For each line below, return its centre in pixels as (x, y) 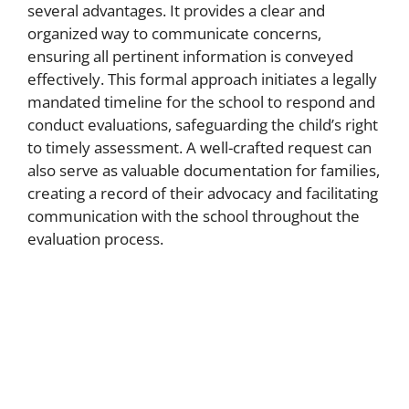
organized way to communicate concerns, (174, 33)
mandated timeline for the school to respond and (201, 102)
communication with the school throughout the (194, 216)
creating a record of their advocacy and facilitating (203, 193)
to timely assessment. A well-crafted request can (199, 147)
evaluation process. (95, 239)
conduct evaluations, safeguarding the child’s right (203, 125)
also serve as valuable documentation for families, (204, 170)
